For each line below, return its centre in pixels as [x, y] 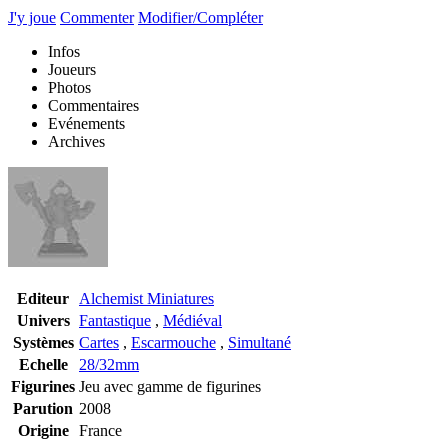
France [100, 430]
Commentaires [93, 105]
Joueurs [72, 69]
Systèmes [43, 342]
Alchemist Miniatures [146, 298]
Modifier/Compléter [200, 17]
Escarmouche [173, 342]
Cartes [99, 342]
